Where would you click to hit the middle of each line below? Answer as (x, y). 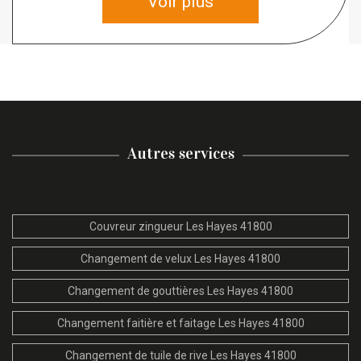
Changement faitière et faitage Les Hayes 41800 (180, 323)
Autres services (180, 153)
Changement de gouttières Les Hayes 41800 (180, 290)
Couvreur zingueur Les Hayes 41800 (180, 226)
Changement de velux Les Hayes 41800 (180, 258)
